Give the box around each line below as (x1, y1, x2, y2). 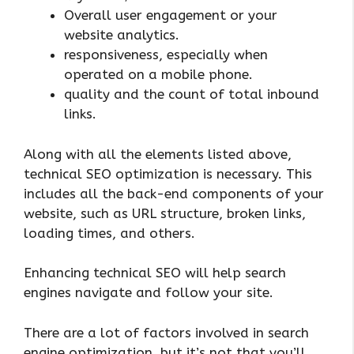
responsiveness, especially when (64, 47, 268, 63)
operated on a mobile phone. (64, 66, 253, 83)
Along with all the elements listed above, (24, 145, 292, 162)
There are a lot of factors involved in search (24, 324, 309, 341)
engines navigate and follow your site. (24, 284, 273, 301)
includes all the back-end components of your (24, 185, 324, 201)
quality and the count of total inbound (64, 86, 319, 103)
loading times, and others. (24, 224, 199, 241)
